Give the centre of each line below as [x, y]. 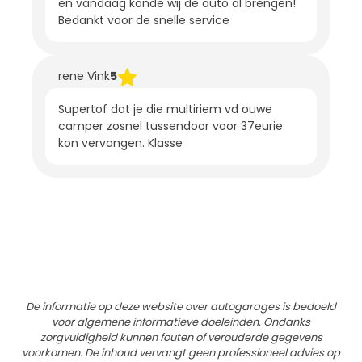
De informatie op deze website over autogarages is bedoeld [181, 306]
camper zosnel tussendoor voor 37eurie [170, 126]
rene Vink [84, 76]
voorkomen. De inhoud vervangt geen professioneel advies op [181, 352]
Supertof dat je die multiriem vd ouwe [165, 109]
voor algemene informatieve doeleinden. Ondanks [181, 322]
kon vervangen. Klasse [120, 143]
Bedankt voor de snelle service [144, 20]
